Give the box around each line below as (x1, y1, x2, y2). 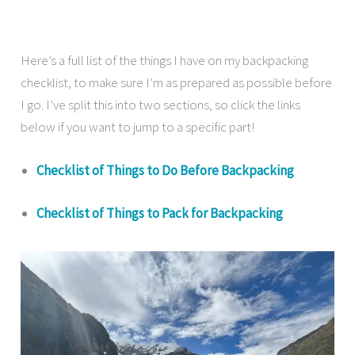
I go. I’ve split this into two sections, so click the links (21, 95, 301, 113)
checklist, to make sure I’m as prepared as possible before (21, 73, 333, 91)
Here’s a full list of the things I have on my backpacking (21, 51, 309, 69)
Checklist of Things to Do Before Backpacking (36, 162, 295, 180)
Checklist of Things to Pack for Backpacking (36, 204, 284, 222)
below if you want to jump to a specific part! (21, 117, 255, 136)
